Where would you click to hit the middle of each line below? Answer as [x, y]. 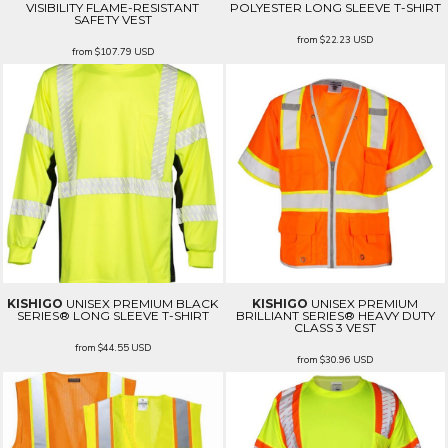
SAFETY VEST [112, 19]
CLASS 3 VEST [335, 328]
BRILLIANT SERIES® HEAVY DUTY [335, 316]
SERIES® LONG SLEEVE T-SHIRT [112, 316]
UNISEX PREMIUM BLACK [142, 304]
